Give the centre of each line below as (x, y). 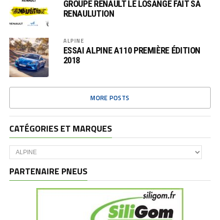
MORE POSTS (110, 98)
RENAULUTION (89, 14)
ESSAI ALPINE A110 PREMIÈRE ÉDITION (132, 50)
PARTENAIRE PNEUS (48, 171)
